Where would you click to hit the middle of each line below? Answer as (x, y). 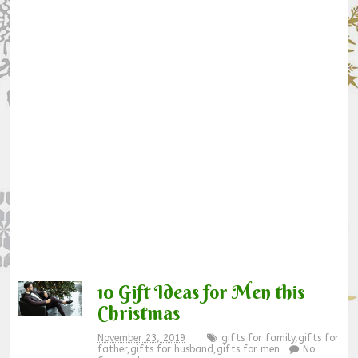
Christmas (138, 313)
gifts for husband (171, 350)
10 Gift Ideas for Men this (201, 292)
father (112, 350)
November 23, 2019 (141, 338)
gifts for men (248, 350)
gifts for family (258, 338)
